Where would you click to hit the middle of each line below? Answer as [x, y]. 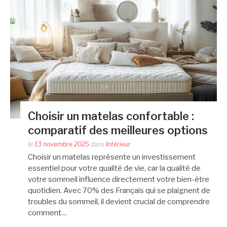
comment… [47, 213]
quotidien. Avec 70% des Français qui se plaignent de [119, 190]
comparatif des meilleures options [118, 130]
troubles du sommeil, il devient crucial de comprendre [119, 201]
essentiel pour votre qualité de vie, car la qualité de [114, 168]
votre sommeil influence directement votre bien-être [119, 179]
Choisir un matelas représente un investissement [112, 157]
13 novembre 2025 [62, 144]
